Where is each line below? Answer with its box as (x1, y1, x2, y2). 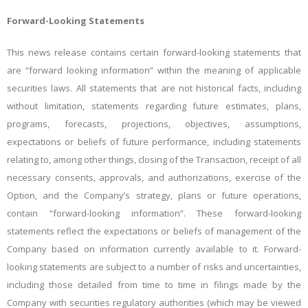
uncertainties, (244, 261, 302, 273)
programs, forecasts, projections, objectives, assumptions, (7, 118, 301, 130)
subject (105, 261, 136, 273)
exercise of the (231, 171, 302, 184)
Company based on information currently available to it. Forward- (7, 243, 301, 255)
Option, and (7, 189, 60, 201)
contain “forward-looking (7, 207, 120, 219)
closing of (136, 153, 180, 166)
